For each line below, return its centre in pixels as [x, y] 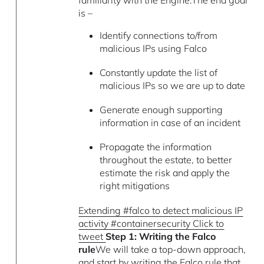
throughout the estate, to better [166, 160]
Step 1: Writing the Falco [161, 236]
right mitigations [134, 186]
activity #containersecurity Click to [151, 223]
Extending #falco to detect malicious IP [161, 210]
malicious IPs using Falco [153, 48]
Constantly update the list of [158, 72]
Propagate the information [155, 147]
